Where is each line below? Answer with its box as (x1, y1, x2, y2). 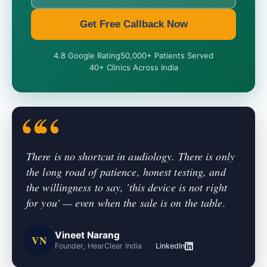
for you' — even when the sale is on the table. (26, 195, 226, 210)
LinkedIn (156, 241, 185, 250)
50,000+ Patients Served (120, 51, 213, 60)
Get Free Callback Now (79, 18, 188, 30)
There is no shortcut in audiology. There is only (26, 149, 235, 163)
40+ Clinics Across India (89, 63, 178, 72)
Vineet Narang (55, 229, 120, 241)
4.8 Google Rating (54, 51, 120, 60)
